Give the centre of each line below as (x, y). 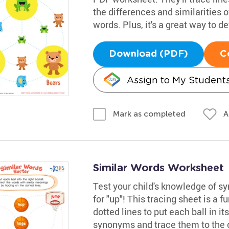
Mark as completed (149, 114)
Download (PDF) (148, 54)
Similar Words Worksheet (158, 168)
